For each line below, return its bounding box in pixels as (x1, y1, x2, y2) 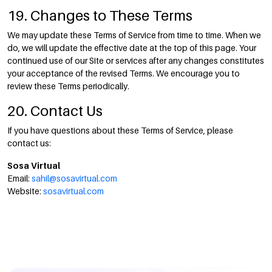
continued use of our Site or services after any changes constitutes (7, 55, 264, 66)
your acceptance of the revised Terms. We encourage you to (7, 68, 240, 78)
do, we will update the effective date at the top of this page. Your (7, 42, 256, 53)
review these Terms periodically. (7, 81, 129, 91)
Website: (7, 186, 43, 196)
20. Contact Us (7, 102, 103, 119)
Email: (7, 173, 32, 183)
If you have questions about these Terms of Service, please (7, 125, 233, 135)
